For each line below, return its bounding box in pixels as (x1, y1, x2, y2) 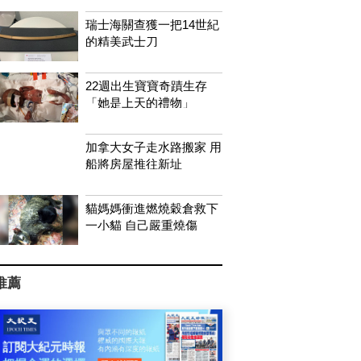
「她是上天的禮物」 (85, 95, 194, 110)
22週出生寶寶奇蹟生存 (85, 78, 207, 93)
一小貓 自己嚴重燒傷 (85, 218, 197, 232)
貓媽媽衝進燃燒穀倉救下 (85, 201, 218, 215)
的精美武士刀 (85, 34, 158, 48)
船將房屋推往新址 (85, 156, 182, 171)
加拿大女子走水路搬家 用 (85, 139, 222, 154)
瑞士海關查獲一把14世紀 (85, 17, 219, 31)
